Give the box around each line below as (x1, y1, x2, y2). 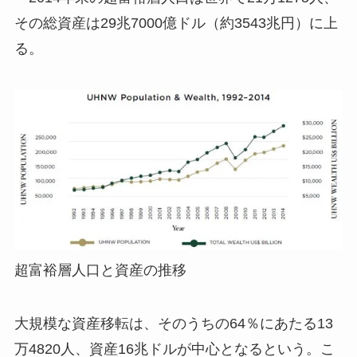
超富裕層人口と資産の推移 (14, 261, 186, 278)
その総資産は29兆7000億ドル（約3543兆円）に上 (14, 14, 338, 31)
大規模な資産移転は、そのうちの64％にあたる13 (14, 316, 333, 332)
